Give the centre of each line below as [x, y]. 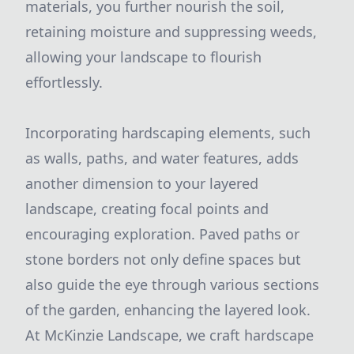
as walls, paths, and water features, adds [162, 158]
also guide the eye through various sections [172, 284]
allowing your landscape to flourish [143, 57]
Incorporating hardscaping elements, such [168, 133]
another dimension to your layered [142, 183]
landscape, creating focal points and [147, 209]
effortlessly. [64, 82]
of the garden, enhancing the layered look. [168, 310]
